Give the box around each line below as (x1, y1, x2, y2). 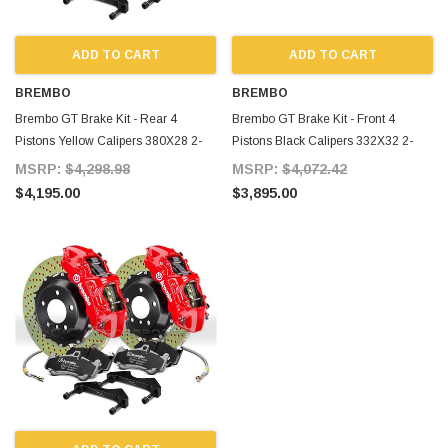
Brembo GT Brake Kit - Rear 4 (15, 111, 177, 126)
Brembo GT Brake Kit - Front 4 (232, 111, 395, 126)
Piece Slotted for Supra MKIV (232, 155, 388, 170)
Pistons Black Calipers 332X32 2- (232, 133, 413, 148)
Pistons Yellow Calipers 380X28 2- (15, 133, 202, 148)
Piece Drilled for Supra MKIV (15, 155, 169, 170)
